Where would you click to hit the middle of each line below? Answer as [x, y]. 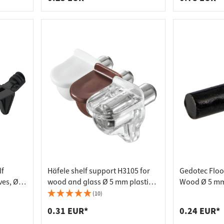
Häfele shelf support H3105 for [98, 171]
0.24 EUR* [199, 211]
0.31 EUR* [67, 211]
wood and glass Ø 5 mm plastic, [100, 182]
